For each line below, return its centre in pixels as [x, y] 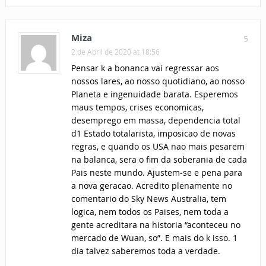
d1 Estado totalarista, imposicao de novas [153, 134]
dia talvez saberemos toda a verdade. [145, 251]
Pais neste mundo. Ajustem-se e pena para [156, 173]
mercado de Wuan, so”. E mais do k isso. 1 [154, 238]
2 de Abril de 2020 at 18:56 [115, 52]
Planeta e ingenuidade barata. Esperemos [154, 94]
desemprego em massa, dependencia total [156, 121]
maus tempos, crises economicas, [137, 107]
